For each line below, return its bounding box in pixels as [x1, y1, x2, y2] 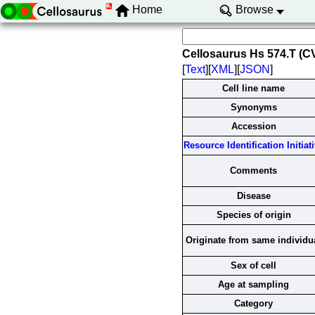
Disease [236, 191, 271, 201]
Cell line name [222, 83, 285, 94]
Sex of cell [231, 260, 276, 271]
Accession [231, 121, 276, 131]
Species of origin [216, 210, 291, 220]
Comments [230, 165, 277, 176]
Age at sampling [218, 279, 289, 290]
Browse [235, 4, 274, 16]
